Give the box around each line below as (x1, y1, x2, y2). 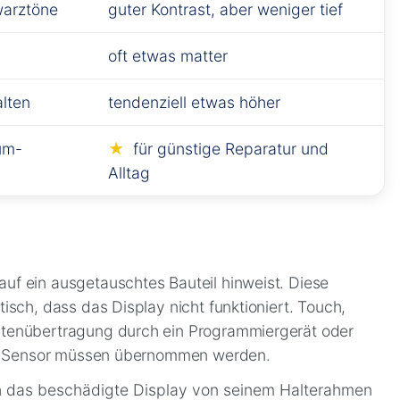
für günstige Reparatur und (132, 139, 329, 159)
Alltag (108, 163, 151, 183)
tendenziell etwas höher (108, 93, 281, 112)
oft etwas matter (108, 46, 229, 66)
